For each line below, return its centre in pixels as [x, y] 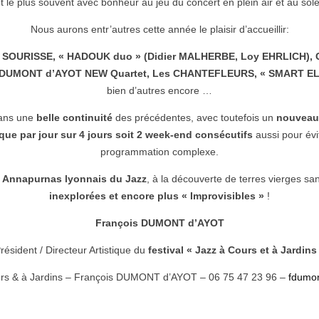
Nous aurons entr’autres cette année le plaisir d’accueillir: [159, 29]
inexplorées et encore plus [114, 195]
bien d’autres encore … [159, 90]
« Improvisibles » [223, 195]
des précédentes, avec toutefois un [194, 117]
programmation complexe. [159, 151]
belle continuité [74, 117]
